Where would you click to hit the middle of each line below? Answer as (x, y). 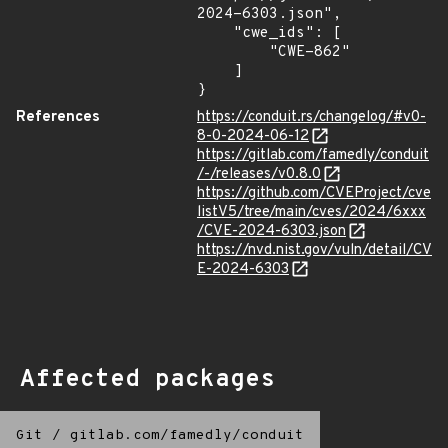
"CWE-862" (233, 52)
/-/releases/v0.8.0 (259, 174)
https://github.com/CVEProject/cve (314, 193)
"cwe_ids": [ (215, 33)
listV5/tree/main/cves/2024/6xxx (311, 212)
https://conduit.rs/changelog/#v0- (311, 117)
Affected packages (147, 380)
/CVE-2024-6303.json (271, 231)
